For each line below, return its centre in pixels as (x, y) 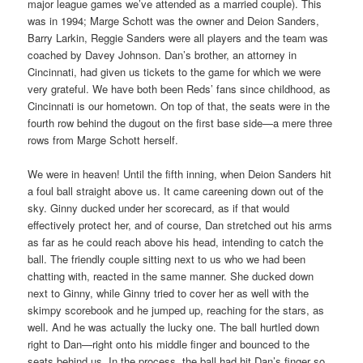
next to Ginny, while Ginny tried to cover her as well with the (169, 293)
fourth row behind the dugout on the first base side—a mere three (180, 123)
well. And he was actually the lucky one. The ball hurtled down (174, 327)
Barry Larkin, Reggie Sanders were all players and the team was (178, 38)
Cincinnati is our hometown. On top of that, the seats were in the (179, 106)
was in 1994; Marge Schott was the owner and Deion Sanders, (174, 21)
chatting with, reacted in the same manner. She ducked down (171, 276)
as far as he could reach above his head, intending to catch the (176, 242)
